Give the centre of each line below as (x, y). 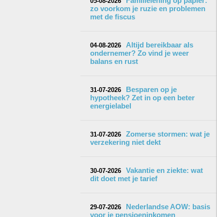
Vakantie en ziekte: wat (164, 170)
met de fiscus (113, 17)
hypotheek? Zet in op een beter (142, 98)
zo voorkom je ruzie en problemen (148, 8)
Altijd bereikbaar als (160, 45)
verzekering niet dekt (125, 142)
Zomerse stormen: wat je (168, 134)
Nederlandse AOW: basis (168, 207)
